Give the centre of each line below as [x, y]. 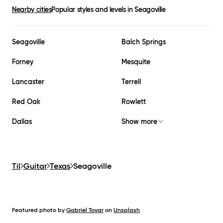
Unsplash [127, 210]
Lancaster [28, 82]
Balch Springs [144, 42]
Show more [139, 122]
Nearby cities [32, 10]
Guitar [35, 166]
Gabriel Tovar [85, 210]
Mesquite [136, 62]
